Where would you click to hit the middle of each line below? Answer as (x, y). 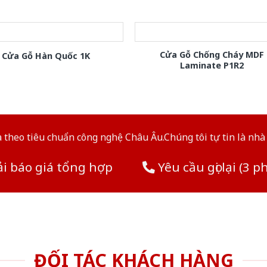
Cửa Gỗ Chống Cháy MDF (212, 54)
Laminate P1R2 (212, 65)
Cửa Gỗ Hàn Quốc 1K (46, 55)
